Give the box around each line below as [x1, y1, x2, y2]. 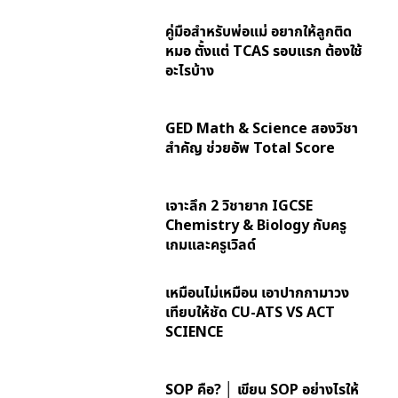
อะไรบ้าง [164, 60, 214, 81]
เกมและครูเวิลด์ [164, 235, 256, 255]
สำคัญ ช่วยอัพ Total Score [164, 138, 335, 158]
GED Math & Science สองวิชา [164, 118, 358, 139]
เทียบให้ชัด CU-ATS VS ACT [164, 302, 335, 322]
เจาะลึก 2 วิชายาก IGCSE [164, 195, 313, 216]
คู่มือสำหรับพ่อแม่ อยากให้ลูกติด [164, 21, 352, 42]
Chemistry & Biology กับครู [164, 215, 346, 235]
